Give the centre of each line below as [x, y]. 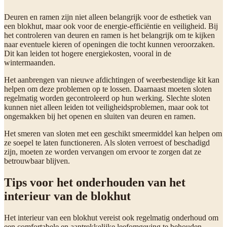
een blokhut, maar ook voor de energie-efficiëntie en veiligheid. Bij [111, 26]
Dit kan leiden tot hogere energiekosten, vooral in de [88, 53]
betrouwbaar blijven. [37, 161]
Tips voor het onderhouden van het [95, 182]
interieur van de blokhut [67, 196]
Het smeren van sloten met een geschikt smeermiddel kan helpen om [113, 133]
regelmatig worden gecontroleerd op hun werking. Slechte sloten [107, 98]
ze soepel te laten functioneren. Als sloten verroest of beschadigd [107, 142]
